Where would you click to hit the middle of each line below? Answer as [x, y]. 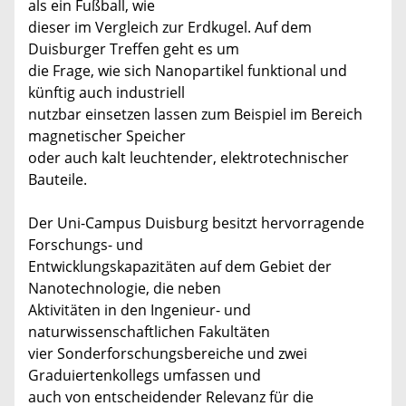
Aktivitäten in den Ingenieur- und [140, 310]
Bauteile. [58, 180]
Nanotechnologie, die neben [125, 289]
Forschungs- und [86, 245]
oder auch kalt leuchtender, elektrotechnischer [188, 158]
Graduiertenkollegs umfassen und [145, 376]
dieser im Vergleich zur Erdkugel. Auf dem [170, 28]
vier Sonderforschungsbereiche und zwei [168, 354]
